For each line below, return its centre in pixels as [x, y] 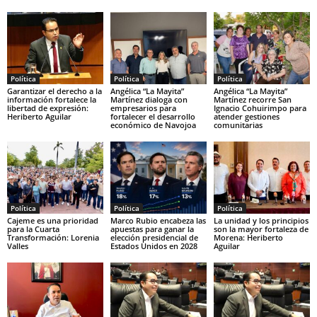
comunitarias [238, 125]
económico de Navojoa [153, 125]
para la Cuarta [33, 229]
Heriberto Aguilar [39, 117]
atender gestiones [246, 117]
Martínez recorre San [252, 100]
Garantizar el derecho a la [54, 91]
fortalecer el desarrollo [152, 117]
